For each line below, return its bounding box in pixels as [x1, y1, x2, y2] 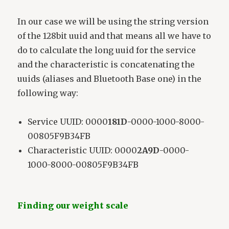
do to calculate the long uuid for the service [17, 44, 196, 55]
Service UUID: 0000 [28, 116, 108, 127]
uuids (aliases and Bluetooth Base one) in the [17, 73, 202, 84]
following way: [17, 87, 79, 98]
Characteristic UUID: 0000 [28, 145, 138, 155]
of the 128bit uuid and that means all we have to [17, 30, 212, 41]
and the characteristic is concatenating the [17, 59, 195, 70]
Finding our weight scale [17, 200, 129, 211]
